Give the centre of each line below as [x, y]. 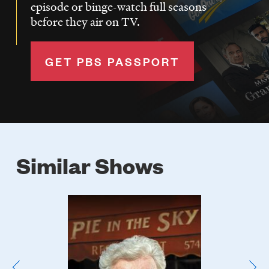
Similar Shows [90, 165]
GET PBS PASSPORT [112, 62]
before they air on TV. [85, 22]
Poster [86, 203]
